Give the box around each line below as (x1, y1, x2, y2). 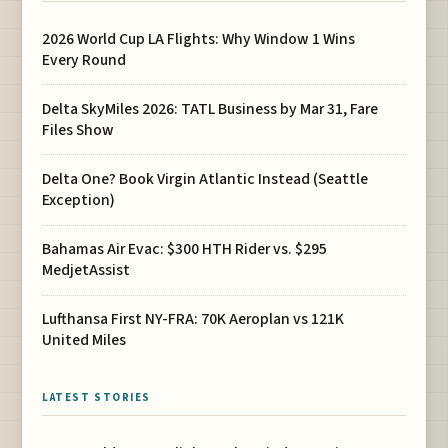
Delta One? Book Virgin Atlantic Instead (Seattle (42, 168, 369, 191)
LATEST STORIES (42, 390, 151, 406)
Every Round (42, 48, 127, 71)
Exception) (42, 189, 116, 212)
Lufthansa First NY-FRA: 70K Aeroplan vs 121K (42, 308, 345, 331)
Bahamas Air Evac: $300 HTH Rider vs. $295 (42, 238, 328, 261)
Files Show (42, 118, 115, 141)
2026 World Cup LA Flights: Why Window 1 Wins (42, 27, 356, 50)
